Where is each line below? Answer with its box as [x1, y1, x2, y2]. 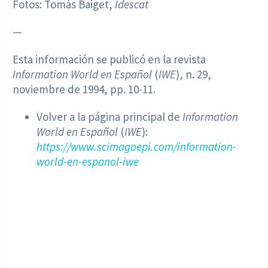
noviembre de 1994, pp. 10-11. [13, 81, 156, 96]
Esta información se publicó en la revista [13, 51, 206, 66]
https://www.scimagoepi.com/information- [36, 139, 236, 154]
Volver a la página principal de [36, 109, 182, 124]
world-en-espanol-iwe [36, 154, 139, 169]
